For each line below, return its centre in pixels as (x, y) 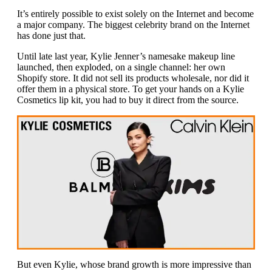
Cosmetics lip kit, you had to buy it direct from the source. (128, 100)
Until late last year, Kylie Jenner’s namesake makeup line (126, 56)
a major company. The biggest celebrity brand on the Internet (133, 25)
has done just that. (51, 36)
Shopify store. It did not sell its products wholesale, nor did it (133, 78)
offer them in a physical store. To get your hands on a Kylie (131, 89)
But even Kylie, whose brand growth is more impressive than (134, 264)
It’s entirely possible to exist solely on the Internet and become (135, 14)
